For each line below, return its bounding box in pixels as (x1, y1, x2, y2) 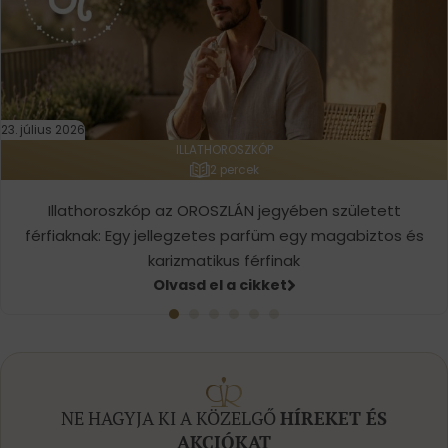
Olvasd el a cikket (152, 274, 287, 295)
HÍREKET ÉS (280, 406, 387, 430)
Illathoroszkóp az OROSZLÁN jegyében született (47, 199, 401, 221)
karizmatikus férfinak (148, 249, 300, 271)
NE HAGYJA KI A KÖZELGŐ (61, 406, 280, 430)
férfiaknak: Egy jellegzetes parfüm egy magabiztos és (24, 224, 424, 246)
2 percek (209, 162, 259, 179)
